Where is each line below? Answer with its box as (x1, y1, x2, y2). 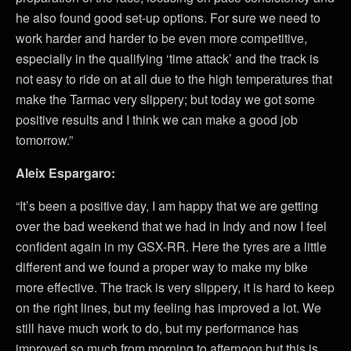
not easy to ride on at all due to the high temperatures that (16, 69, 332, 88)
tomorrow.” (16, 130, 73, 149)
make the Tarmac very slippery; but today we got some (16, 89, 315, 108)
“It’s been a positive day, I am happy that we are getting (16, 196, 318, 215)
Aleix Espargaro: (16, 163, 115, 182)
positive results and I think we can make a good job (16, 110, 298, 128)
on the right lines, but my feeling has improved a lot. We (16, 298, 321, 317)
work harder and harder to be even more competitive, (16, 28, 307, 47)
